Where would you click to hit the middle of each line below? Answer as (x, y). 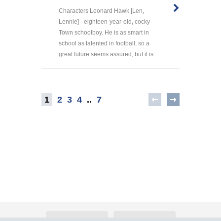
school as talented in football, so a (104, 43)
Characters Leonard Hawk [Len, (101, 11)
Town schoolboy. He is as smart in (104, 32)
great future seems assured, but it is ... (109, 54)
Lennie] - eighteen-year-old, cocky (104, 21)
